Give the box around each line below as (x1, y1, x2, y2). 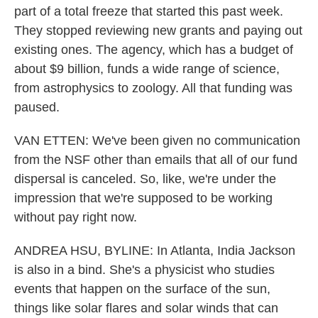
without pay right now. (14, 210, 137, 224)
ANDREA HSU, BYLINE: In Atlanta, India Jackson (14, 243, 295, 258)
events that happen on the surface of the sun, (14, 282, 270, 296)
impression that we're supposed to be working (14, 191, 273, 205)
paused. (14, 100, 60, 114)
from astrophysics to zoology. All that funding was (14, 81, 292, 95)
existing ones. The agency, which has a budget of (14, 43, 293, 57)
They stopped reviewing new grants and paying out (14, 23, 302, 38)
